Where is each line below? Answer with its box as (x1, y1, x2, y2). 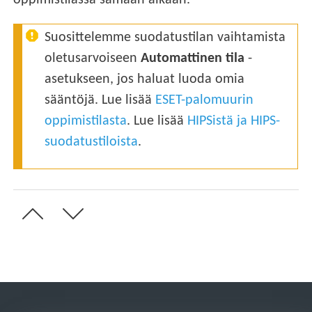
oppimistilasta (45, 114, 127, 129)
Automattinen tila (141, 52, 245, 66)
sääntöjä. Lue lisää (45, 93, 156, 108)
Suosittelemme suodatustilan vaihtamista (45, 31, 286, 45)
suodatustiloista (45, 135, 139, 150)
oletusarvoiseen (45, 52, 141, 66)
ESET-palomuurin (155, 93, 254, 108)
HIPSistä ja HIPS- (187, 114, 281, 129)
